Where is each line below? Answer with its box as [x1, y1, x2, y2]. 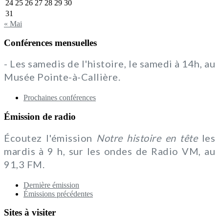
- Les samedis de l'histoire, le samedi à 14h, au [4, 58, 215, 70]
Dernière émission [23, 180, 79, 189]
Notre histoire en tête [96, 131, 198, 144]
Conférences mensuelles [4, 37, 97, 48]
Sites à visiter [4, 207, 56, 218]
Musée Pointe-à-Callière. [4, 71, 120, 83]
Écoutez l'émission [4, 131, 97, 144]
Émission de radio [4, 111, 76, 122]
